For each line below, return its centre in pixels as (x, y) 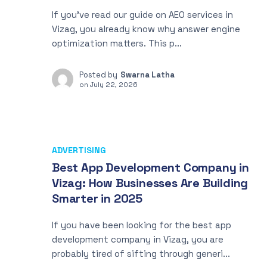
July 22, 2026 (114, 84)
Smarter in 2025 (97, 198)
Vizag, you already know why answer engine (146, 29)
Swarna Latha (148, 75)
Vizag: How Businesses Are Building (150, 183)
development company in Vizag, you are (138, 239)
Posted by (98, 75)
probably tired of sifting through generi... (141, 254)
